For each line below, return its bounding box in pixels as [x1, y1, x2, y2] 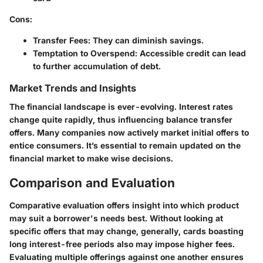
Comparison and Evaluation [9, 176, 175, 191]
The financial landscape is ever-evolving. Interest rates [9, 102, 233, 112]
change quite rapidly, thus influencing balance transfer [9, 114, 232, 125]
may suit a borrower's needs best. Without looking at [9, 213, 223, 223]
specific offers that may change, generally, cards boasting [9, 225, 244, 236]
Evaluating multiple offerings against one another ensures [9, 251, 244, 262]
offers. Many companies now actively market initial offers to [9, 127, 249, 138]
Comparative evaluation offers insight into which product [9, 200, 239, 210]
